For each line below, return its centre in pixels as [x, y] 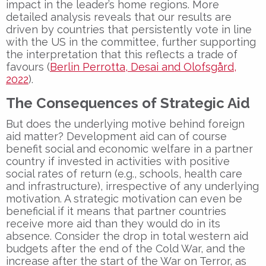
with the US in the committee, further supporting [131, 42]
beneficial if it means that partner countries [116, 211]
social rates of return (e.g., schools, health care [124, 173]
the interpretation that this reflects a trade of [122, 54]
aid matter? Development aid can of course [116, 136]
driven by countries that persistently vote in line [129, 29]
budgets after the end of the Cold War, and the [126, 248]
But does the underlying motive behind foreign [125, 123]
